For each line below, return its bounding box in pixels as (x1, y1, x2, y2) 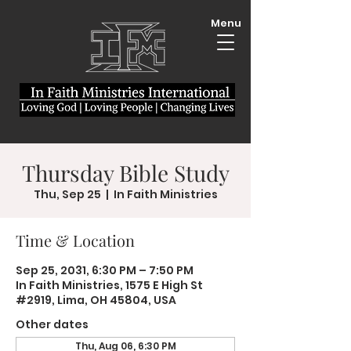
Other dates (16, 317, 89, 332)
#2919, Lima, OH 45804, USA (16, 292, 176, 308)
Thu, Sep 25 (33, 186, 101, 202)
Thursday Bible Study (21, 158, 230, 187)
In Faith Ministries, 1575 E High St (16, 277, 203, 293)
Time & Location (16, 230, 135, 251)
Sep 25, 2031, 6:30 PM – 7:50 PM (16, 262, 194, 278)
